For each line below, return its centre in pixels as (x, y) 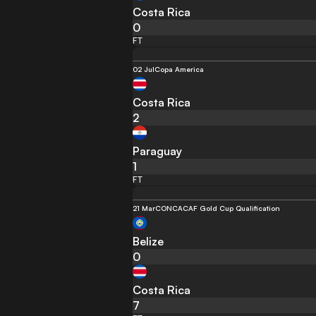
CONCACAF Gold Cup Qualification (218, 208)
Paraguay (158, 151)
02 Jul (144, 69)
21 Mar (144, 208)
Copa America (180, 69)
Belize (148, 241)
